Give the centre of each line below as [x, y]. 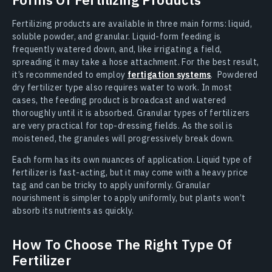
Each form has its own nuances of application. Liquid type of [132, 159]
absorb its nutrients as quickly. [73, 210]
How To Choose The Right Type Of [122, 244]
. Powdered [234, 74]
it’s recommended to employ [70, 74]
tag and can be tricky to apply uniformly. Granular [111, 185]
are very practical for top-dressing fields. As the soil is [123, 125]
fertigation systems [169, 74]
